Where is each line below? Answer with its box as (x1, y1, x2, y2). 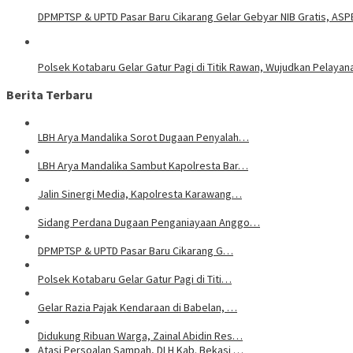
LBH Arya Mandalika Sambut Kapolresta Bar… (38, 158, 248, 173)
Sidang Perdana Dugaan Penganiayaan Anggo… (38, 214, 260, 229)
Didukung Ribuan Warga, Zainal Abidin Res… (38, 328, 243, 343)
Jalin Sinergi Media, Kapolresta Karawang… (38, 186, 242, 201)
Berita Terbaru (6, 87, 93, 103)
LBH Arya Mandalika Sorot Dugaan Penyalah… (38, 129, 249, 144)
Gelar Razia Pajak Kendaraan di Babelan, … (38, 299, 237, 314)
